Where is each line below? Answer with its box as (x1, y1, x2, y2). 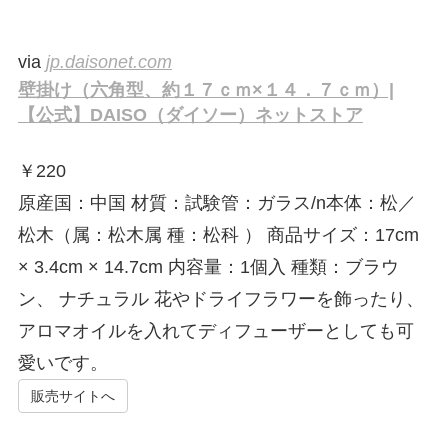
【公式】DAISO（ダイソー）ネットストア (17, 105, 363, 126)
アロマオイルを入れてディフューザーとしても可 (17, 321, 414, 342)
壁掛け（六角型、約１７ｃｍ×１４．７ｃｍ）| (17, 80, 394, 101)
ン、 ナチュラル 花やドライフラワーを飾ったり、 (17, 289, 424, 310)
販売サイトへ (30, 388, 115, 405)
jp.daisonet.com (45, 52, 172, 73)
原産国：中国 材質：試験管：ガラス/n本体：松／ (17, 193, 416, 214)
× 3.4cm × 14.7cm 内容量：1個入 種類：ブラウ (17, 257, 399, 278)
